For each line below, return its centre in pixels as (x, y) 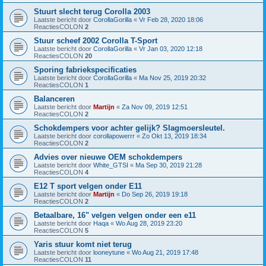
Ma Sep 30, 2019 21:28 (169, 165)
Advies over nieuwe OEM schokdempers (108, 157)
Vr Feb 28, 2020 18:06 (171, 20)
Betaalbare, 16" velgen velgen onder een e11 (115, 216)
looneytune (109, 253)
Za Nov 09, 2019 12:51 (155, 107)
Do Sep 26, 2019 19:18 (155, 194)
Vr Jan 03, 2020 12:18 (171, 49)
